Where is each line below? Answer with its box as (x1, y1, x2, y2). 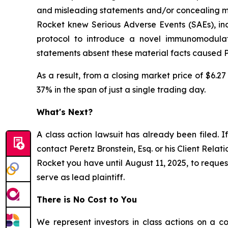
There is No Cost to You (37, 194, 137, 205)
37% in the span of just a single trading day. (37, 84, 206, 95)
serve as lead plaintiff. (37, 172, 125, 182)
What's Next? (37, 107, 93, 117)
